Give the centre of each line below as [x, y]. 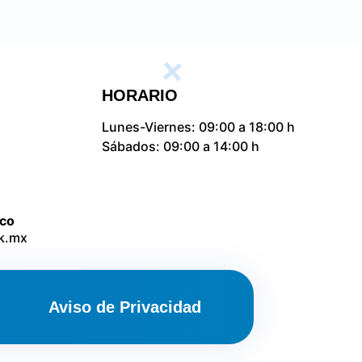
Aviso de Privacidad [124, 307]
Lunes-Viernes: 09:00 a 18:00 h [198, 126]
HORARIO [139, 95]
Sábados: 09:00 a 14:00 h [180, 146]
